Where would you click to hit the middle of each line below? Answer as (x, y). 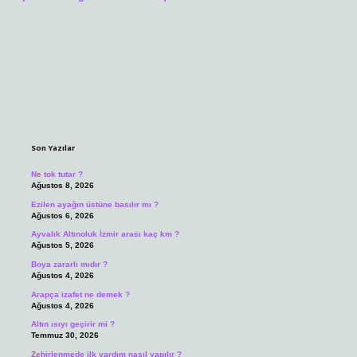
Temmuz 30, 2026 (65, 335)
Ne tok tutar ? (57, 175)
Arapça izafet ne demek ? (80, 294)
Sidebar (73, 119)
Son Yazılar (53, 148)
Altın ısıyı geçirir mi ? (73, 324)
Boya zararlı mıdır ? (69, 265)
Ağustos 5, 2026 (62, 245)
